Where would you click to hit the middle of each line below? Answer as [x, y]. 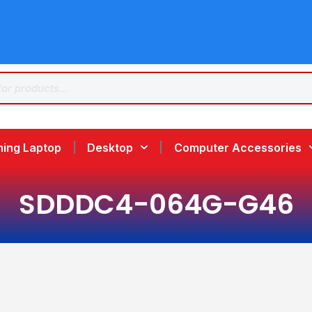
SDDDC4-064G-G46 [156, 204]
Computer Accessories [237, 147]
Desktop [110, 147]
